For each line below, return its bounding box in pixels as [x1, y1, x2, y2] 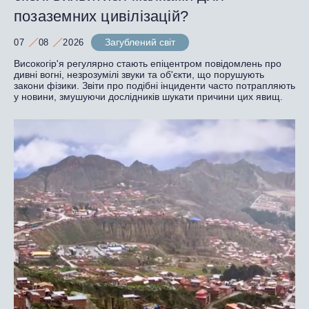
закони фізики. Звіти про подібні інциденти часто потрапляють [14, 79, 295, 91]
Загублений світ [105, 36, 176, 48]
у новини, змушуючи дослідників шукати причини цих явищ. [14, 90, 286, 102]
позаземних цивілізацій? [14, 7, 189, 25]
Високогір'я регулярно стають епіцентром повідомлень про [14, 57, 281, 69]
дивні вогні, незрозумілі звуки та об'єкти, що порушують [14, 68, 264, 80]
